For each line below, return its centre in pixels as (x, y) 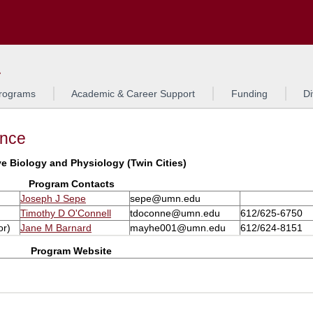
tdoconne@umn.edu (175, 213)
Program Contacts (71, 184)
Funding (249, 94)
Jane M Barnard (56, 228)
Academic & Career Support (133, 94)
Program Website (71, 250)
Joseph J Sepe (53, 198)
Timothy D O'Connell (66, 213)
